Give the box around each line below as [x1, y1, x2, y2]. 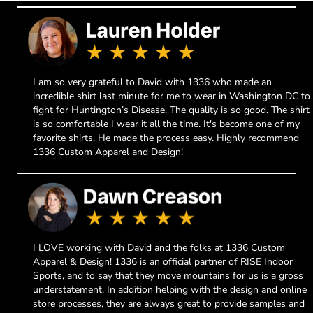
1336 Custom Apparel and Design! [33, 145, 184, 159]
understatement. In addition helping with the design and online [33, 283, 307, 297]
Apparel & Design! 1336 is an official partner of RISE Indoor [33, 255, 293, 269]
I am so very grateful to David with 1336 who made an [33, 75, 272, 89]
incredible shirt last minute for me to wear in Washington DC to [33, 89, 311, 103]
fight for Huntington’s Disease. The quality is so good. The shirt [33, 103, 310, 117]
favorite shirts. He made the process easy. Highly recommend [33, 131, 300, 145]
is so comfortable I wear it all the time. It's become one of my [33, 117, 300, 131]
